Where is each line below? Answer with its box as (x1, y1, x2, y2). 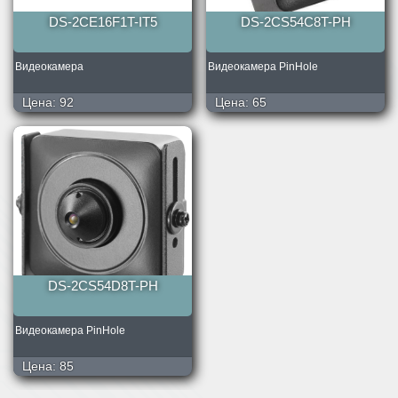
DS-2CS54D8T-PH (47, 278, 158, 294)
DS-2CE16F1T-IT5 (48, 14, 157, 30)
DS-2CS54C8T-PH (240, 14, 351, 30)
